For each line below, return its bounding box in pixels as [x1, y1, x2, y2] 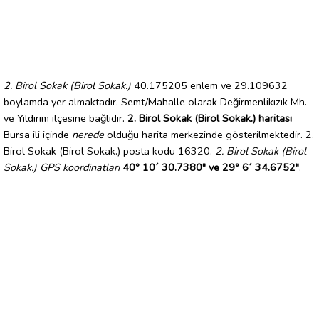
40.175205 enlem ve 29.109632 [131, 78, 288, 93]
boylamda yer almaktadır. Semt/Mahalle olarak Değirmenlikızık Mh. [4, 94, 307, 109]
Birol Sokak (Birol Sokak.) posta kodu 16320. [4, 143, 215, 158]
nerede [72, 127, 104, 142]
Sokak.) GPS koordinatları [4, 159, 120, 174]
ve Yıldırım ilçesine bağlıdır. [4, 110, 127, 125]
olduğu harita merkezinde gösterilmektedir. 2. [104, 127, 314, 142]
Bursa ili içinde [4, 127, 72, 142]
